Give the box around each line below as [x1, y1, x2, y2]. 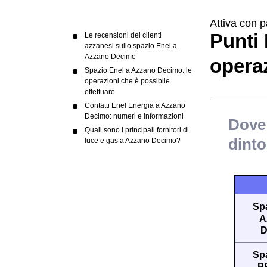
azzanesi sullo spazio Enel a [85, 42, 177, 50]
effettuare [85, 88, 115, 96]
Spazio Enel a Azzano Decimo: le [85, 66, 192, 74]
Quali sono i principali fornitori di [85, 126, 189, 134]
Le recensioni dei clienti [85, 31, 162, 39]
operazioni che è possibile [85, 77, 170, 85]
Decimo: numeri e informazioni [85, 112, 184, 120]
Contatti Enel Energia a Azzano [85, 101, 185, 110]
